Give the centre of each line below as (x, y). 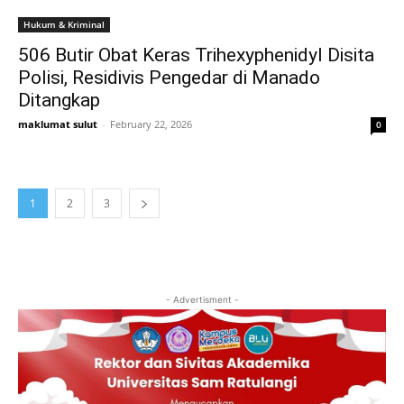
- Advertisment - (202, 299)
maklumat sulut (58, 124)
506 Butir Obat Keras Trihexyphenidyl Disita (196, 55)
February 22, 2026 (151, 124)
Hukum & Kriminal (64, 24)
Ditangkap (59, 100)
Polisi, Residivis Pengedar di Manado (169, 78)
